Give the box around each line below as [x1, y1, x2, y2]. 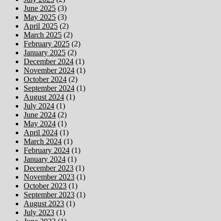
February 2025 [24, 39, 70, 48]
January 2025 [24, 48, 66, 57]
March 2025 [24, 31, 62, 39]
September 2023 [24, 190, 74, 199]
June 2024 [24, 110, 56, 119]
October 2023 [24, 182, 67, 190]
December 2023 [24, 164, 74, 173]
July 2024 [24, 102, 54, 110]
